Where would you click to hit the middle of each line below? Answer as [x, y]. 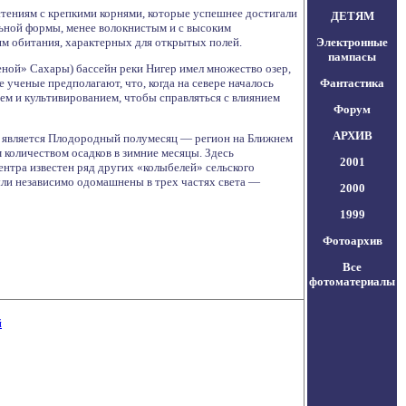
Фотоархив [352, 241]
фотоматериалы [352, 281]
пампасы [352, 57]
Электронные [352, 42]
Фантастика [352, 83]
